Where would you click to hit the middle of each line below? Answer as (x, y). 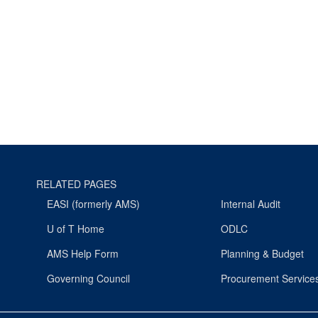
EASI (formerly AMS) (93, 203)
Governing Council (88, 278)
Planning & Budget (263, 253)
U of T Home (76, 228)
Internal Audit (251, 203)
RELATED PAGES (76, 183)
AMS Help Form (83, 253)
